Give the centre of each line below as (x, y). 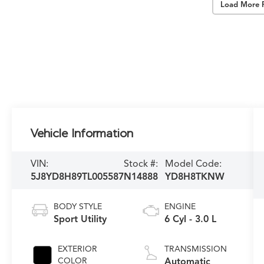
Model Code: (194, 164)
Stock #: (141, 164)
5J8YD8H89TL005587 (77, 177)
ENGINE (180, 206)
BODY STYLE (78, 206)
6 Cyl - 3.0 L (190, 219)
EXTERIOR (78, 249)
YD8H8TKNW (195, 177)
